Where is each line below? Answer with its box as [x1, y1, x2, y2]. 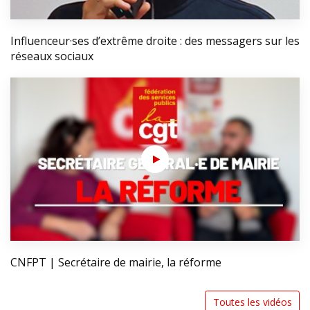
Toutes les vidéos [212, 295, 292, 309]
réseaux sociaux [10, 48, 93, 64]
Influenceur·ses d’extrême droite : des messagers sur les [10, 33, 300, 49]
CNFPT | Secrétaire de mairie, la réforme [10, 254, 221, 270]
